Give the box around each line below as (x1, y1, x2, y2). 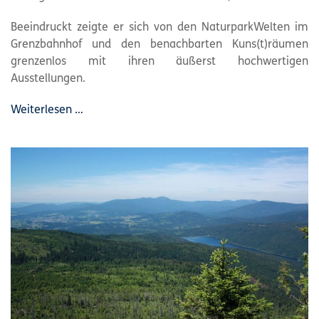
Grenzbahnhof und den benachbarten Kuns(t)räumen (11, 38, 308, 51)
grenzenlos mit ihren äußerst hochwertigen (11, 56, 308, 68)
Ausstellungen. (11, 73, 85, 85)
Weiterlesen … (11, 104, 83, 116)
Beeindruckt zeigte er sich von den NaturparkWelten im (11, 21, 308, 33)
